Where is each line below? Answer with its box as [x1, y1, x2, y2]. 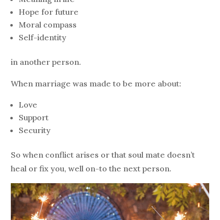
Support [19, 112, 49, 122]
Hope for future [19, 6, 79, 17]
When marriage [11, 78, 71, 88]
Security [19, 125, 51, 135]
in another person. [11, 56, 82, 67]
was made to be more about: [73, 78, 182, 88]
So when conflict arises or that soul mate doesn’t [11, 149, 195, 160]
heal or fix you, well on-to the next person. [11, 163, 172, 173]
